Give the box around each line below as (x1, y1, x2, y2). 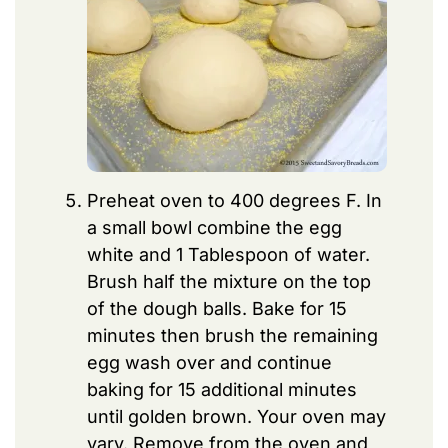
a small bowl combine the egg (87, 216, 342, 238)
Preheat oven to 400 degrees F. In (87, 189, 382, 211)
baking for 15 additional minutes (87, 378, 357, 400)
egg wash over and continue (87, 351, 332, 373)
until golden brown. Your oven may (87, 405, 386, 427)
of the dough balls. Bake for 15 (87, 297, 347, 319)
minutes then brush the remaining (87, 324, 378, 346)
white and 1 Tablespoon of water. (87, 243, 370, 265)
